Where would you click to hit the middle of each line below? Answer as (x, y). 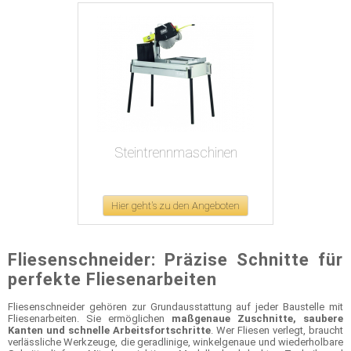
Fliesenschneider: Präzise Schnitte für (175, 259)
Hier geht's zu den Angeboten (175, 206)
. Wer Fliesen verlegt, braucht (277, 330)
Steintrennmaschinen (175, 153)
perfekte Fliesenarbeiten (112, 279)
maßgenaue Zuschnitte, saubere (257, 318)
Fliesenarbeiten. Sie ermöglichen (90, 318)
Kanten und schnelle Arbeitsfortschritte (109, 330)
